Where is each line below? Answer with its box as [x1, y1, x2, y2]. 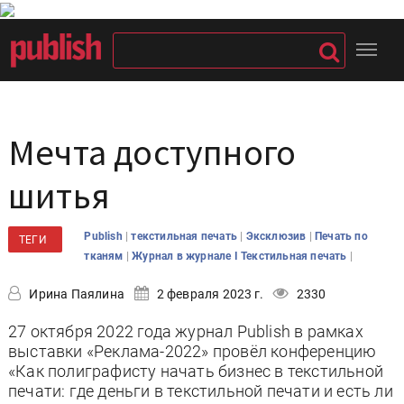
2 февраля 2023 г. [153, 287, 264, 301]
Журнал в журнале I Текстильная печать [132, 250, 350, 262]
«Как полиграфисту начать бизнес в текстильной [8, 362, 383, 381]
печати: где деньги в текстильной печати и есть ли [8, 381, 393, 400]
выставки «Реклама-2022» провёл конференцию [8, 342, 377, 361]
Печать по [315, 230, 368, 243]
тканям [84, 250, 126, 262]
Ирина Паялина [26, 287, 125, 301]
